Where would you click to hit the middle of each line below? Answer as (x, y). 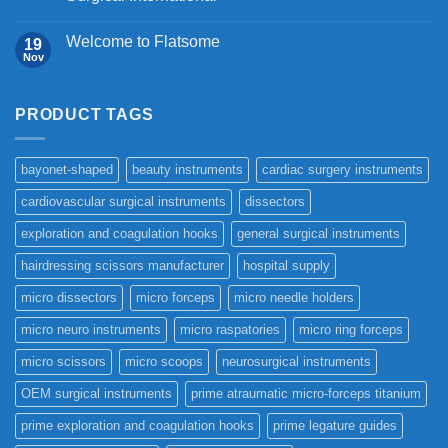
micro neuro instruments (91, 330)
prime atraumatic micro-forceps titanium (306, 394)
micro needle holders (294, 298)
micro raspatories (230, 330)
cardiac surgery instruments (342, 170)
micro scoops (164, 362)
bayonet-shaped (67, 170)
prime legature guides (335, 426)
